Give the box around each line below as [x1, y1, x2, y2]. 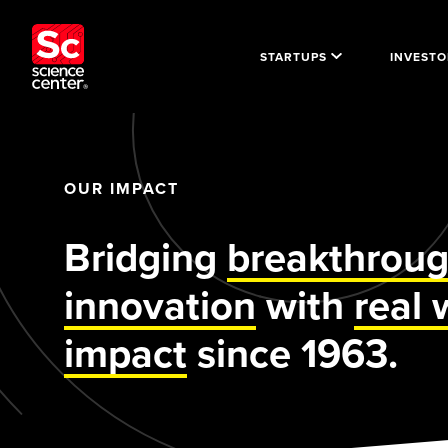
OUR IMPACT [64, 177, 179, 200]
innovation [64, 276, 256, 334]
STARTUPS [260, 47, 327, 65]
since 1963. [187, 324, 398, 382]
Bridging [64, 228, 227, 286]
